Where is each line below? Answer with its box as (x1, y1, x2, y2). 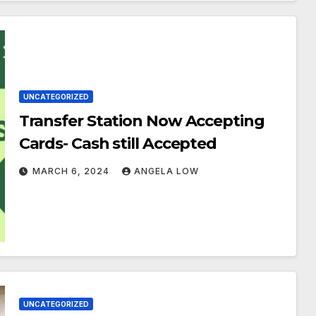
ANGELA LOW (133, 166, 199, 176)
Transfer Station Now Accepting (18, 111, 265, 130)
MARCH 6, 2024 (32, 166, 112, 176)
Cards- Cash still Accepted (18, 134, 217, 153)
